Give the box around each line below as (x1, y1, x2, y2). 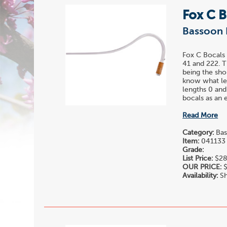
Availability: (182, 172, 218, 180)
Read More (182, 112, 218, 120)
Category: (182, 129, 214, 137)
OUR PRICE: (182, 164, 222, 171)
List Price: (182, 155, 213, 163)
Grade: (182, 146, 204, 154)
